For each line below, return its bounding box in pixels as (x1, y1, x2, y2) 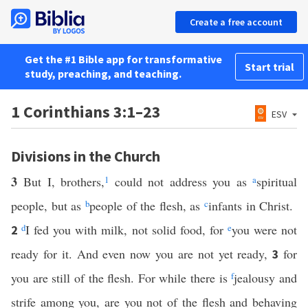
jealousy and (234, 269, 298, 286)
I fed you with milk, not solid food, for (25, 221, 228, 238)
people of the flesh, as (89, 197, 205, 214)
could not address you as (109, 173, 253, 190)
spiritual (256, 173, 298, 190)
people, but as (11, 197, 85, 214)
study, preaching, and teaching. (25, 67, 181, 80)
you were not (231, 221, 298, 238)
